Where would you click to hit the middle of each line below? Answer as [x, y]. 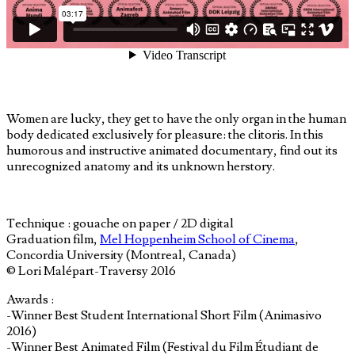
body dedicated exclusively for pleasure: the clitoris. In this [165, 134]
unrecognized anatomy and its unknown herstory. [141, 166]
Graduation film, [53, 239]
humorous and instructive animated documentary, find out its [172, 150]
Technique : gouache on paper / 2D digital [120, 223]
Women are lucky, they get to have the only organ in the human [176, 118]
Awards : [30, 299]
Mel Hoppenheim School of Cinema [197, 239]
